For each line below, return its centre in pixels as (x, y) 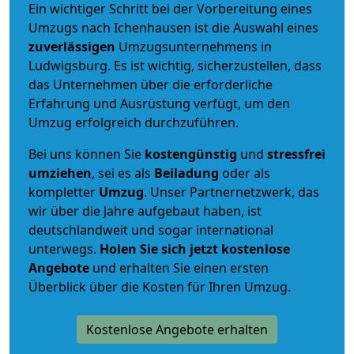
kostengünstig (191, 154)
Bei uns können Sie (87, 154)
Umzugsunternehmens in (195, 46)
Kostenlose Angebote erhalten (177, 329)
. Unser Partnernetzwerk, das (232, 192)
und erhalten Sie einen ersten (179, 267)
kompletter (64, 192)
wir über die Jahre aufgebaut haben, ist (145, 211)
